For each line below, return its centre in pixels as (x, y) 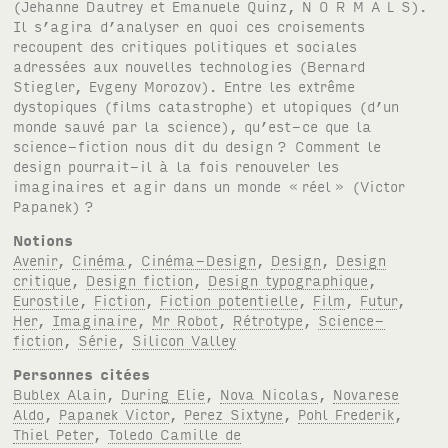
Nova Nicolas (269, 394)
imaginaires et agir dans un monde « (156, 186)
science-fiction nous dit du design (143, 146)
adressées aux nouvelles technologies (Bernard (189, 66)
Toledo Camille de (175, 434)
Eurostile (46, 300)
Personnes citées (82, 374)
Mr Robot (185, 320)
